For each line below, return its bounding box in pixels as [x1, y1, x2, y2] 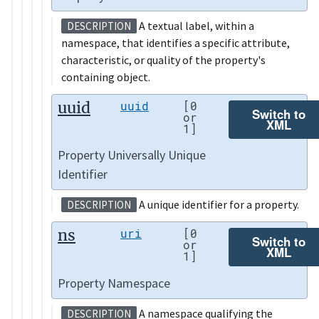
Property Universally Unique [58, 147, 206, 164]
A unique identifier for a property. [137, 197, 299, 212]
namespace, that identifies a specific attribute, [61, 35, 290, 50]
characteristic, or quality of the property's [61, 52, 266, 67]
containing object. [61, 69, 150, 84]
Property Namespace [58, 274, 170, 291]
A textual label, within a [137, 18, 254, 33]
